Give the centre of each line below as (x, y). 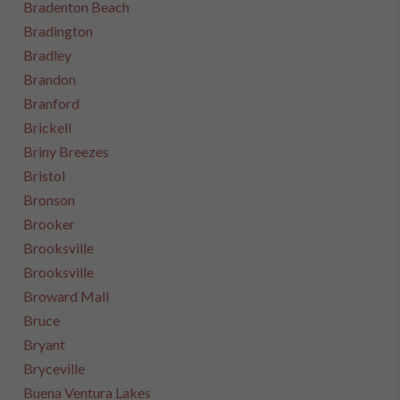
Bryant (45, 344)
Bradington (58, 31)
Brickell (48, 127)
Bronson (50, 200)
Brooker (50, 224)
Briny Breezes (67, 151)
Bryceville (54, 368)
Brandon (50, 79)
